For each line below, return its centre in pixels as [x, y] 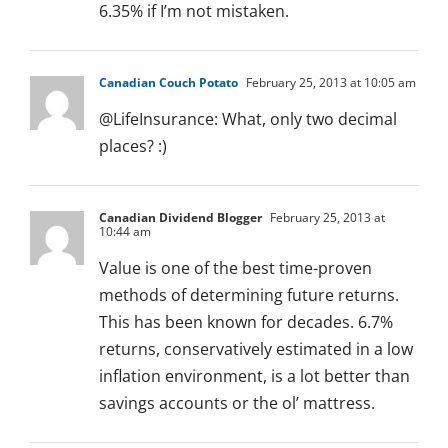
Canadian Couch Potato [168, 83]
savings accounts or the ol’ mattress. [237, 403]
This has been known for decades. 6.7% [246, 322]
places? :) [133, 146]
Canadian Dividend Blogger [180, 218]
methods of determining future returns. [249, 295]
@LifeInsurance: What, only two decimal [248, 119]
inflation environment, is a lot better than [254, 376]
